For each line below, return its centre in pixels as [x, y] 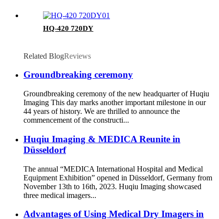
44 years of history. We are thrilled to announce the [102, 111]
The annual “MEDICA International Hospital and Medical [113, 169]
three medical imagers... [60, 195]
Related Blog [44, 56]
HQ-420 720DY [68, 28]
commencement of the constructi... [76, 120]
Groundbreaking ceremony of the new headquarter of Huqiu [116, 94]
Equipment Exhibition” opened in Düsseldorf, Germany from [118, 177]
